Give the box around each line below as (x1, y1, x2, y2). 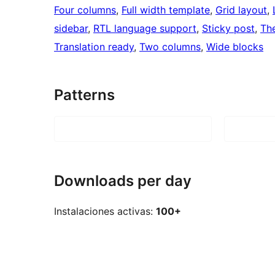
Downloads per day (54, 172, 192, 190)
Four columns (54, 4, 116, 17)
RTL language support (93, 22, 196, 35)
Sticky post (202, 22, 255, 35)
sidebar (54, 22, 88, 35)
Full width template (122, 4, 210, 17)
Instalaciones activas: (54, 204, 156, 217)
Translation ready (54, 41, 134, 53)
